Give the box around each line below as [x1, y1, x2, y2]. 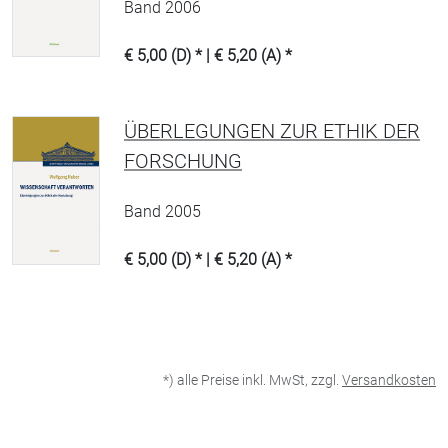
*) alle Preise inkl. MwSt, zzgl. [163, 372, 342, 388]
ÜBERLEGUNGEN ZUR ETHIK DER [124, 119, 420, 143]
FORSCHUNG [124, 149, 242, 173]
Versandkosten [342, 372, 436, 388]
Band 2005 [124, 202, 201, 221]
